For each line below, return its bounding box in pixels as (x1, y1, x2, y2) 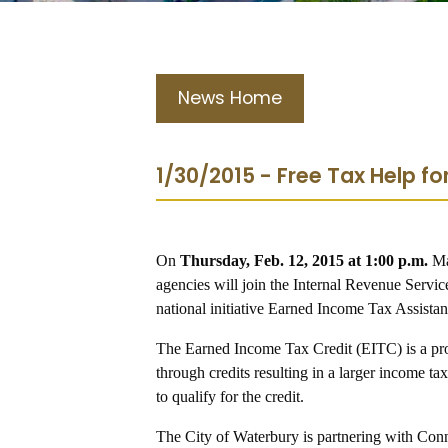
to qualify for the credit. (156, 388, 304, 405)
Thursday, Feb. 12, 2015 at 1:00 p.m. (180, 252, 428, 269)
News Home (178, 86, 282, 110)
